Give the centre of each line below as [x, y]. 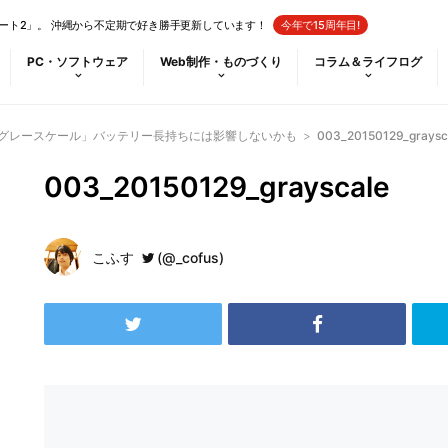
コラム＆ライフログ [368, 61]
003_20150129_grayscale [217, 187]
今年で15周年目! [320, 25]
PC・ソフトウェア [77, 61]
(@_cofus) [190, 257]
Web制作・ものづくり [221, 61]
